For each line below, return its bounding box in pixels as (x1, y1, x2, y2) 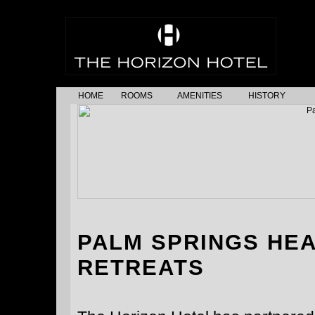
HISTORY (248, 91, 285, 101)
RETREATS (77, 255, 205, 281)
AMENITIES (176, 91, 222, 101)
